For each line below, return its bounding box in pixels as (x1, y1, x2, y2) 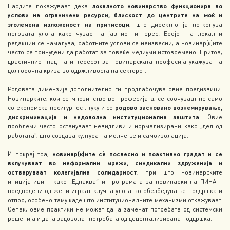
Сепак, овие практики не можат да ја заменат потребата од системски (8, 205, 222, 214)
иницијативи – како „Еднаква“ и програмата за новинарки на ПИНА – (8, 178, 222, 186)
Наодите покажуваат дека (8, 2, 92, 10)
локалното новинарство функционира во (91, 2, 222, 10)
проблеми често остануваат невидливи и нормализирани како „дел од (8, 122, 222, 130)
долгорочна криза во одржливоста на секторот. (8, 67, 146, 75)
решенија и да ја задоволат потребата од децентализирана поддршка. (8, 215, 212, 223)
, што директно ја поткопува (129, 21, 223, 29)
